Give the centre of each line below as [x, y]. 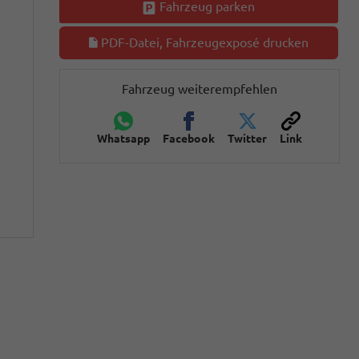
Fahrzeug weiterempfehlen [200, 89]
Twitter [247, 139]
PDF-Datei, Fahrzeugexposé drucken [203, 43]
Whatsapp [123, 139]
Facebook [189, 139]
